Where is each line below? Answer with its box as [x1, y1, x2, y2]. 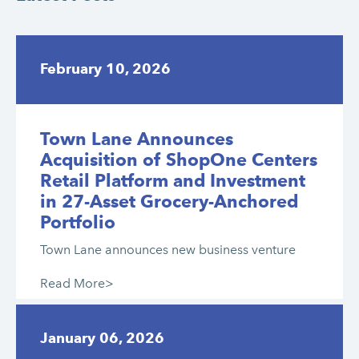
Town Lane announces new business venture [40, 242, 296, 258]
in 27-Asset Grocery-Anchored [40, 191, 298, 212]
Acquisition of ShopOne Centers [40, 149, 317, 171]
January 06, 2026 [40, 329, 164, 346]
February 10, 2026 [40, 60, 171, 78]
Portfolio [40, 212, 115, 233]
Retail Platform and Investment [40, 170, 305, 192]
